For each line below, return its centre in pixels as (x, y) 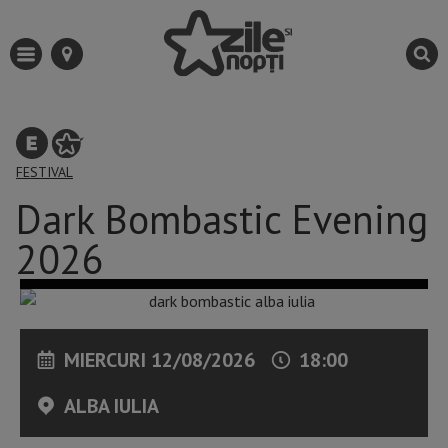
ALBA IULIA (111, 406)
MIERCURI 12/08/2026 (159, 360)
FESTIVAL (44, 172)
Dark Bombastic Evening (222, 219)
